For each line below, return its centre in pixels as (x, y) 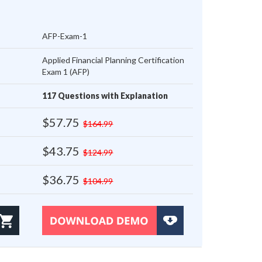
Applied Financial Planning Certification (113, 60)
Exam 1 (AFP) (66, 72)
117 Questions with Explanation (105, 96)
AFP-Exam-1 (65, 36)
